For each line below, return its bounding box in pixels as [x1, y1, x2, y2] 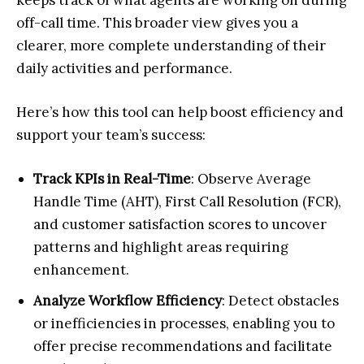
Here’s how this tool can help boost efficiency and [16, 103, 344, 122]
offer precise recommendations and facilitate [33, 337, 332, 356]
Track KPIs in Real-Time [33, 170, 191, 188]
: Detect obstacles [222, 292, 339, 310]
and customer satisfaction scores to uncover [33, 215, 327, 234]
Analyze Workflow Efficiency [33, 292, 222, 310]
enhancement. [33, 261, 129, 279]
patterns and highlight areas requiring [33, 238, 288, 257]
